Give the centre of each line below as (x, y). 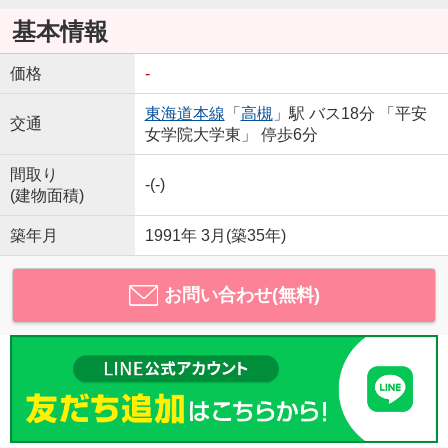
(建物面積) (46, 196)
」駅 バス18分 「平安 (349, 114)
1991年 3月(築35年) (215, 236)
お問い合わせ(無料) (241, 295)
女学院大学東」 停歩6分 (231, 135)
